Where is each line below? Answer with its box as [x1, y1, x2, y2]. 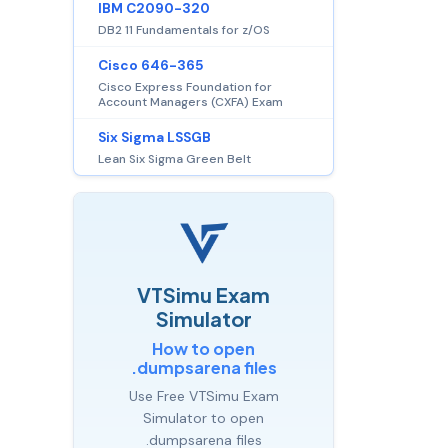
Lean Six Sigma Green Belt [98, 150, 251, 167]
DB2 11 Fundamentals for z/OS [98, 21, 270, 38]
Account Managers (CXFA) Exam [98, 93, 283, 110]
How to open [152, 337, 255, 359]
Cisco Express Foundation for [98, 78, 272, 95]
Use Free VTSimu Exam [128, 386, 279, 405]
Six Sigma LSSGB [98, 128, 211, 146]
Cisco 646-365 [98, 56, 204, 74]
